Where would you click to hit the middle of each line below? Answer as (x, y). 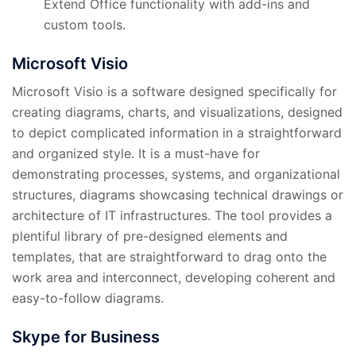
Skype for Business (86, 337)
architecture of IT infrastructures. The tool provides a (172, 215)
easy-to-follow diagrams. (88, 298)
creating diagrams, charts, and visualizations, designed (177, 112)
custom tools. (85, 24)
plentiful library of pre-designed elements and (150, 236)
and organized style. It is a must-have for (136, 153)
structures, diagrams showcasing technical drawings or (178, 194)
